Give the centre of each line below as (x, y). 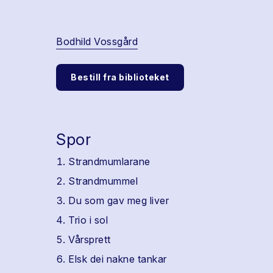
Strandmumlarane (109, 161)
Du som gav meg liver (119, 200)
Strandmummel (103, 181)
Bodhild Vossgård (97, 41)
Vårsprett (90, 239)
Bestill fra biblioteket (120, 77)
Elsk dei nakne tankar (118, 259)
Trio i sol (88, 220)
